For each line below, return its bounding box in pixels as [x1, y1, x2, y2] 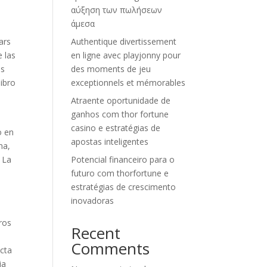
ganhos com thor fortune [71, 108, 169, 120]
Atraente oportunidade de [71, 94, 171, 106]
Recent [71, 222, 121, 244]
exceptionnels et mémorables [71, 76, 186, 88]
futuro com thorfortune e [71, 167, 169, 179]
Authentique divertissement [71, 35, 177, 47]
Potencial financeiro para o [71, 153, 175, 165]
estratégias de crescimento [71, 181, 176, 193]
